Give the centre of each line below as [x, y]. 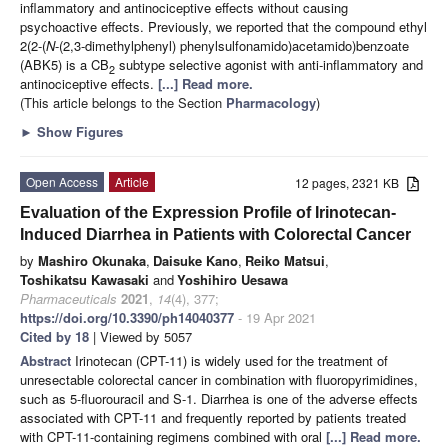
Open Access [62, 181]
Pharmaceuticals [68, 298]
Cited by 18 [54, 336]
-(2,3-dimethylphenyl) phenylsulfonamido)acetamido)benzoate [232, 45]
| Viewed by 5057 [140, 336]
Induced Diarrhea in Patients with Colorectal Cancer [215, 234]
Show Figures [78, 131]
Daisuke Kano [195, 260]
